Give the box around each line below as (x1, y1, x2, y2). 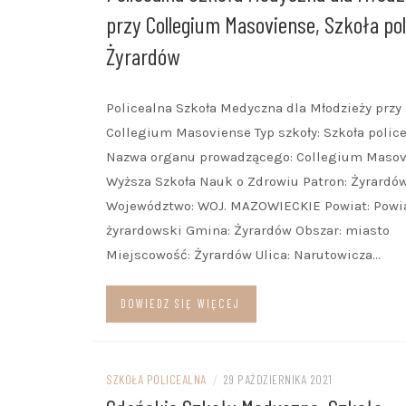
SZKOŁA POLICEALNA (106, 372, 207, 387)
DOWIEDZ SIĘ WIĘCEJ (121, 296, 240, 311)
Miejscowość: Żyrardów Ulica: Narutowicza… (106, 246, 381, 263)
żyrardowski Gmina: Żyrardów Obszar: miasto (106, 222, 390, 238)
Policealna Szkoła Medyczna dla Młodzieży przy (106, 100, 401, 116)
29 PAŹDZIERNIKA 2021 (222, 372, 333, 387)
